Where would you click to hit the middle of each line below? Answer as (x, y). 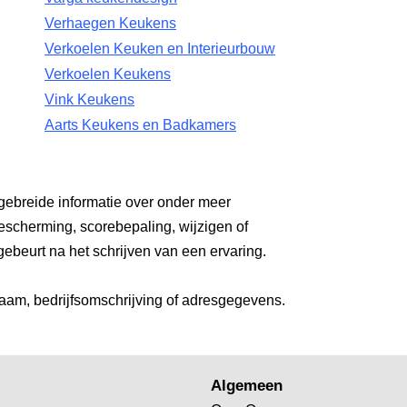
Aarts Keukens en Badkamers (141, 125)
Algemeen (247, 385)
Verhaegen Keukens (111, 23)
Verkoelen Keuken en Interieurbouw (160, 49)
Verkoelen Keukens (108, 74)
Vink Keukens (90, 99)
